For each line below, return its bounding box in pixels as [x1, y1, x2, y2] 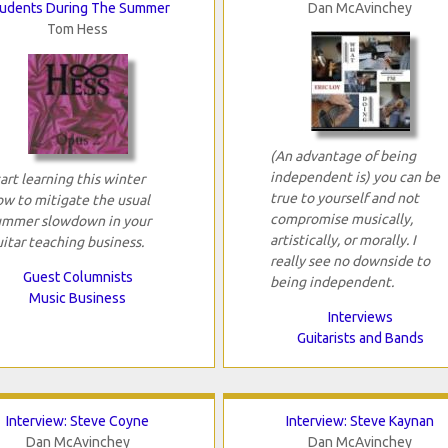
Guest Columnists [22, 269, 133, 286]
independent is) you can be [269, 169, 440, 186]
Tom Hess [47, 21, 109, 38]
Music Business [29, 290, 127, 307]
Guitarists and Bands [296, 330, 424, 347]
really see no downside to [269, 253, 430, 270]
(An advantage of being [269, 148, 416, 165]
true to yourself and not [269, 190, 419, 207]
